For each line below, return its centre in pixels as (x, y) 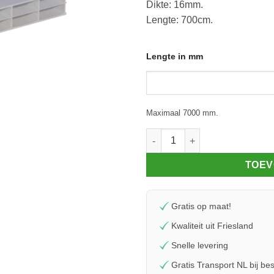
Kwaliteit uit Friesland (212, 226)
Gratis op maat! (201, 206)
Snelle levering (200, 246)
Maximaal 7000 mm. (182, 113)
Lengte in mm (175, 57)
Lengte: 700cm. (180, 20)
